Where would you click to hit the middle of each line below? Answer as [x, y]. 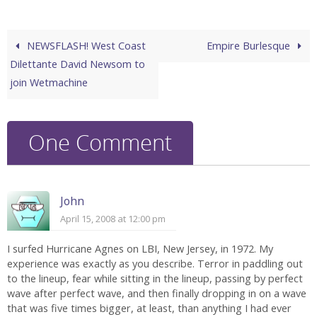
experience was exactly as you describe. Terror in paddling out [155, 264]
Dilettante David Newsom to [78, 64]
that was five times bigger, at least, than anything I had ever [149, 309]
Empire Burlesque [249, 46]
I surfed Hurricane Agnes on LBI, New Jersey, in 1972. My [140, 249]
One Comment [100, 143]
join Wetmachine [49, 83]
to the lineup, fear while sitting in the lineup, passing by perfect [155, 279]
